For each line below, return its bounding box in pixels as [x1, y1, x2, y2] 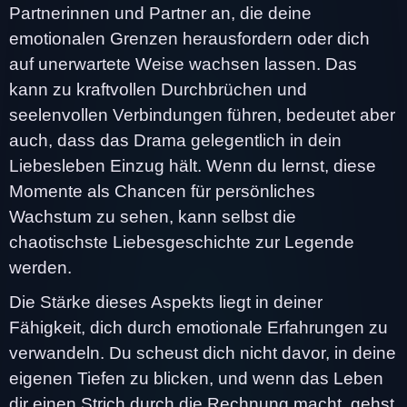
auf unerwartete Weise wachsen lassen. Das [9, 54, 357, 74]
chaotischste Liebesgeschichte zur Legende [9, 232, 354, 252]
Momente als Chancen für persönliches [9, 181, 315, 201]
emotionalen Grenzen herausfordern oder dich [9, 28, 370, 48]
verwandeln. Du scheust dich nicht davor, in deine [9, 342, 396, 362]
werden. [9, 257, 72, 277]
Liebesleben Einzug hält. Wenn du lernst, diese [9, 155, 376, 175]
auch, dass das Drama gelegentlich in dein [9, 130, 342, 150]
